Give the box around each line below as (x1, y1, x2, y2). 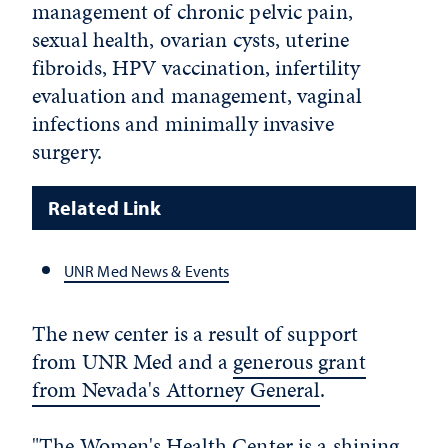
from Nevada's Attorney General (32, 374, 321, 406)
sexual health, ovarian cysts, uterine (32, 23, 350, 55)
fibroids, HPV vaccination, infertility (32, 51, 361, 83)
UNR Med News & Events (64, 260, 230, 281)
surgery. (32, 135, 102, 167)
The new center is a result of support (32, 318, 359, 350)
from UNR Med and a (32, 346, 234, 378)
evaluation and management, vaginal (32, 79, 362, 111)
